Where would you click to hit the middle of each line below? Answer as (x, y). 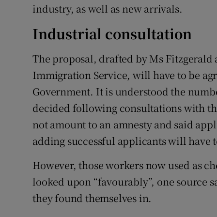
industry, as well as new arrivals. (108, 9)
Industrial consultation (112, 34)
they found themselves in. (92, 198)
